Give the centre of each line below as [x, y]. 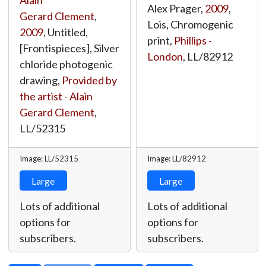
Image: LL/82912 [176, 159]
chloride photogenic [66, 64]
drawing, [40, 80]
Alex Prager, [176, 8]
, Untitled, [65, 32]
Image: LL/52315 [49, 159]
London [165, 56]
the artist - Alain [56, 96]
